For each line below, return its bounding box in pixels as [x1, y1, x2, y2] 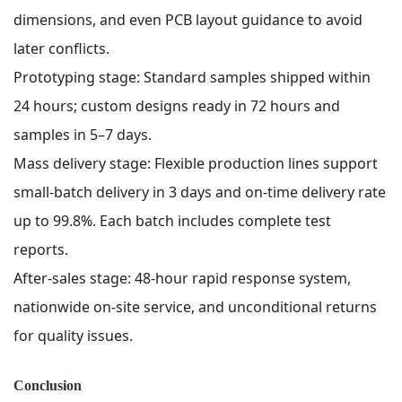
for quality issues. [13, 326, 133, 346]
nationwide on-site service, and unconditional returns [13, 297, 377, 318]
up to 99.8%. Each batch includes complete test [13, 211, 331, 232]
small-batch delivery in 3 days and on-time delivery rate [13, 182, 386, 203]
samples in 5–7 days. [13, 125, 152, 145]
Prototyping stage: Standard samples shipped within [13, 67, 371, 88]
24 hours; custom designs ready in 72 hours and [13, 96, 340, 117]
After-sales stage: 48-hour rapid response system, [13, 268, 351, 289]
